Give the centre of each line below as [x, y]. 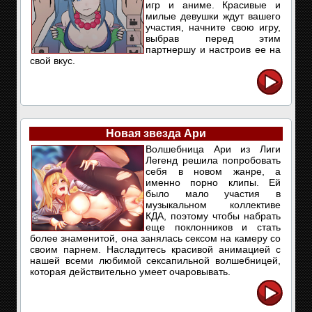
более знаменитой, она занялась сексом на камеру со [155, 238]
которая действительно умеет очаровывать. [130, 272]
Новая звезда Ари [156, 133]
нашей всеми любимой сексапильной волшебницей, [155, 260]
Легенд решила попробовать [213, 160]
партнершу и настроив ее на [213, 49]
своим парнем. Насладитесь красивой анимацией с [155, 249]
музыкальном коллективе [213, 205]
